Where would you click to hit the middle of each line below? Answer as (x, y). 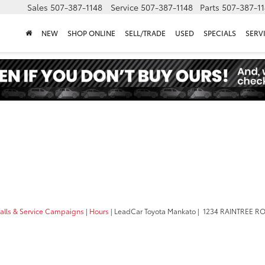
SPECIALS (220, 33)
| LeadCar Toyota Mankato (152, 211)
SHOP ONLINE (91, 33)
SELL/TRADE (145, 33)
